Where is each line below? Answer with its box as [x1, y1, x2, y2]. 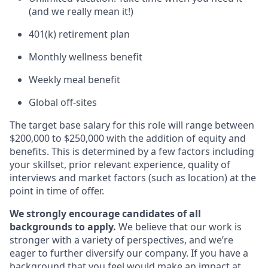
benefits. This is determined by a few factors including [10, 145, 254, 158]
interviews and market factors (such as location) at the [10, 171, 256, 184]
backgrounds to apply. [10, 220, 116, 233]
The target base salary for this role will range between [10, 118, 254, 132]
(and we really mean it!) [29, 5, 133, 18]
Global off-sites [29, 96, 97, 109]
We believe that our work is [116, 220, 242, 233]
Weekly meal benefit [29, 73, 120, 86]
